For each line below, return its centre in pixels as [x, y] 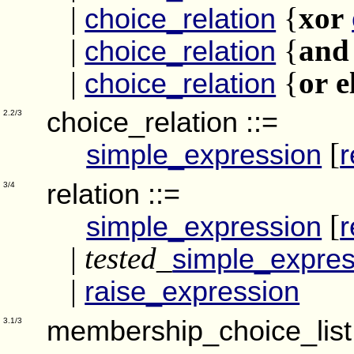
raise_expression [192, 291]
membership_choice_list [200, 331]
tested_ [129, 258]
